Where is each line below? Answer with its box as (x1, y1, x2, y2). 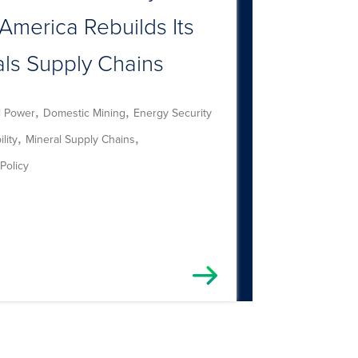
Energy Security (133, 104, 212, 121)
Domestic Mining (42, 104, 125, 121)
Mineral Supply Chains (25, 130, 135, 147)
